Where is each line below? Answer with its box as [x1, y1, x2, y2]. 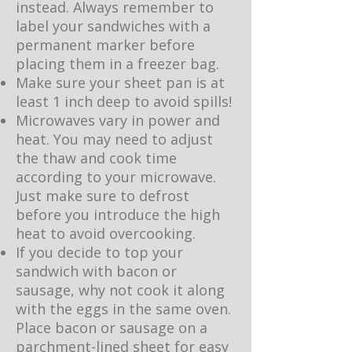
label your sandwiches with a [16, 16, 211, 35]
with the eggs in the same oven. [16, 299, 231, 318]
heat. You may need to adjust [16, 130, 213, 148]
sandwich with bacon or [16, 262, 177, 280]
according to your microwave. [16, 167, 216, 186]
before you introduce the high [16, 205, 220, 224]
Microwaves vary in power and [16, 111, 220, 130]
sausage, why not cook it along [16, 280, 225, 299]
